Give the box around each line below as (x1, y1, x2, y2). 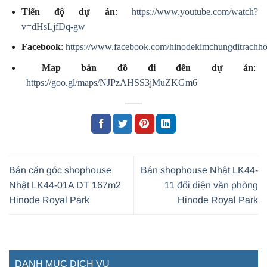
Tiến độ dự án (21, 6, 115, 17)
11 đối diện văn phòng (164, 180, 258, 191)
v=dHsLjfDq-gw (21, 21, 85, 32)
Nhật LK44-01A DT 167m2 (9, 180, 121, 191)
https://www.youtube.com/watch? (132, 6, 259, 17)
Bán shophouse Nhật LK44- (141, 165, 258, 176)
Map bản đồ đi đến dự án (42, 63, 254, 73)
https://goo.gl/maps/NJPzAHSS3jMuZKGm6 (23, 77, 197, 88)
